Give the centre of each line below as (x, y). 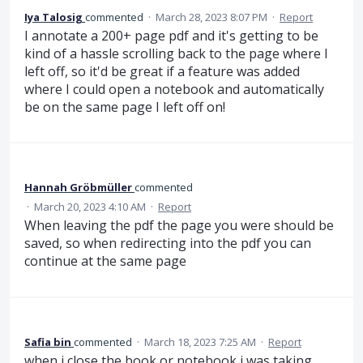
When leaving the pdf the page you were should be (179, 226)
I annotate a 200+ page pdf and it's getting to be (171, 35)
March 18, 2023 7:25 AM (200, 342)
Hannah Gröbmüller (78, 188)
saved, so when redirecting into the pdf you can (168, 243)
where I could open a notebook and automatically (174, 89)
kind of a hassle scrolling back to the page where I (176, 53)
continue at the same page (105, 261)
